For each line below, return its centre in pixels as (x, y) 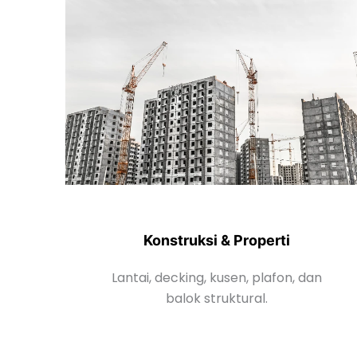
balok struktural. (217, 298)
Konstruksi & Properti (217, 240)
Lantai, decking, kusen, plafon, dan (217, 277)
